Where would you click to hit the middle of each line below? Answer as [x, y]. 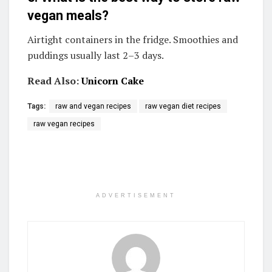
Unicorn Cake [113, 80]
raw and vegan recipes [93, 106]
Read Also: [54, 80]
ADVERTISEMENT [136, 195]
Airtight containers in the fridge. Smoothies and [133, 39]
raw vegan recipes [64, 124]
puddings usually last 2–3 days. [96, 55]
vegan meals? [68, 15]
